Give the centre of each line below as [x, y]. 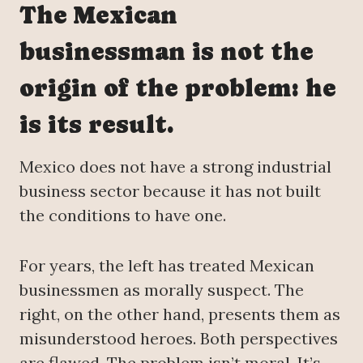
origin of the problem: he [178, 88]
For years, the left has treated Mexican [167, 266]
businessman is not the [167, 52]
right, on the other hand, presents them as [180, 314]
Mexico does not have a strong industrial [175, 167]
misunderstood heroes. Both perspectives [179, 339]
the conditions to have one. [123, 216]
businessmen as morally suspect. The [162, 290]
